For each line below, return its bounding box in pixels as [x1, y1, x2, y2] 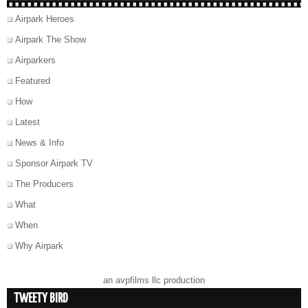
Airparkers [15, 55, 56, 66]
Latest [15, 117, 40, 128]
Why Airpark [15, 241, 63, 252]
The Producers [15, 179, 74, 190]
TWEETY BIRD [14, 292, 68, 306]
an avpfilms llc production [103, 275, 205, 286]
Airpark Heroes [15, 14, 74, 25]
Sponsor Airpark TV [15, 158, 93, 169]
